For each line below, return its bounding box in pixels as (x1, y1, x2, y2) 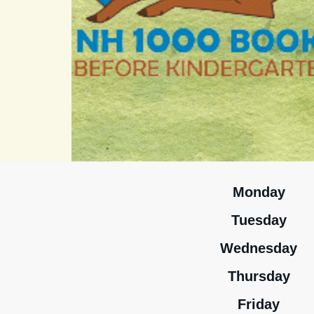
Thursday (227, 268, 290, 284)
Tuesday (231, 212, 287, 228)
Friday (238, 296, 280, 312)
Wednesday (220, 240, 297, 256)
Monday (232, 184, 285, 200)
